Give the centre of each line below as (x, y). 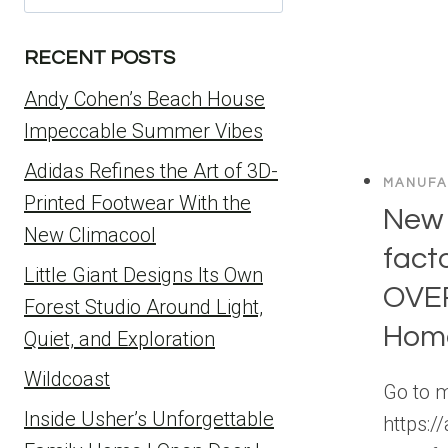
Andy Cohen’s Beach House (144, 99)
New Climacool (90, 235)
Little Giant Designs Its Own (143, 275)
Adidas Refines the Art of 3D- (151, 171)
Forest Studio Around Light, (143, 307)
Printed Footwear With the (137, 203)
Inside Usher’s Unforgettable (149, 419)
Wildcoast (67, 379)
